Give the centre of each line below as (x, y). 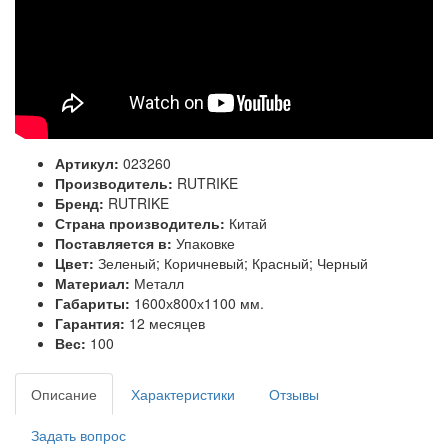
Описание (64, 393)
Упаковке (205, 242)
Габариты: (94, 302)
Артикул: (89, 162)
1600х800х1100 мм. (199, 302)
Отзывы (294, 393)
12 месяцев (167, 322)
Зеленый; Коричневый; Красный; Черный (233, 262)
